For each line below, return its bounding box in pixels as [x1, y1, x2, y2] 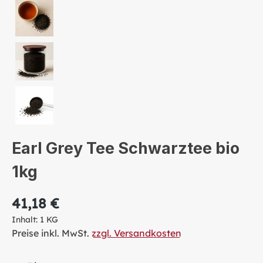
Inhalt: [12, 214, 40, 225]
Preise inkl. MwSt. [12, 227, 92, 239]
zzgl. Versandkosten [92, 227, 181, 239]
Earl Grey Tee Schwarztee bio [12, 138, 240, 158]
